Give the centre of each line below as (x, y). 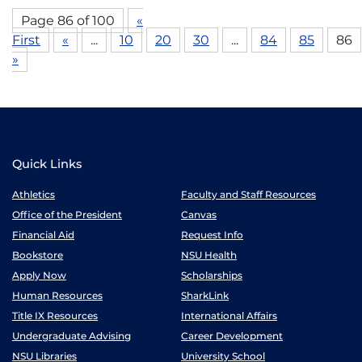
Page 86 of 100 (68, 21)
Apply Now (39, 275)
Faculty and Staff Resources (248, 194)
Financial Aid (43, 235)
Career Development (232, 336)
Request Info (212, 235)
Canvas (199, 215)
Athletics (34, 194)
